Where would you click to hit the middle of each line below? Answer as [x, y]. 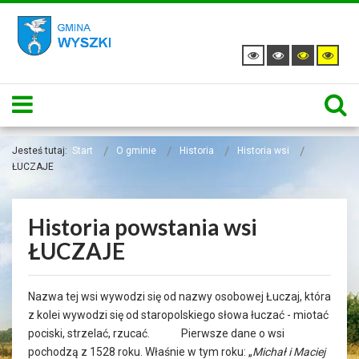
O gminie [136, 151]
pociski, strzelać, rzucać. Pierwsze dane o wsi [156, 333]
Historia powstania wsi [143, 227]
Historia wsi [263, 151]
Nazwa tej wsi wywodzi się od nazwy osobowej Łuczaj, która [179, 296]
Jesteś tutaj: [42, 151]
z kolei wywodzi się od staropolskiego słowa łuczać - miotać [178, 315]
